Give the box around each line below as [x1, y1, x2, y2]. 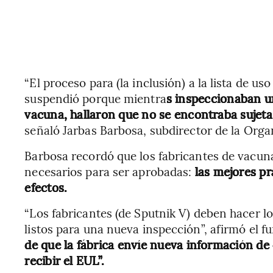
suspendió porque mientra [24, 90, 166, 106]
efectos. [24, 179, 68, 195]
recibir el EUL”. [24, 252, 105, 268]
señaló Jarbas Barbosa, [24, 122, 147, 138]
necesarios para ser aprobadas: [24, 163, 192, 179]
